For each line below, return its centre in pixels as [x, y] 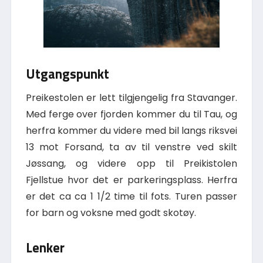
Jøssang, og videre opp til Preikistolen [131, 163]
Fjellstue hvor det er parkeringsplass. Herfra [131, 180]
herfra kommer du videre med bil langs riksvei [131, 130]
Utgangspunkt [67, 74]
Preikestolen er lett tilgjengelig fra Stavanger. [131, 97]
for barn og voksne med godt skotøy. [111, 213]
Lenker [45, 247]
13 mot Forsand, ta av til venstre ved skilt [131, 147]
